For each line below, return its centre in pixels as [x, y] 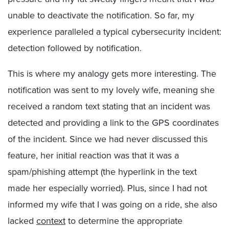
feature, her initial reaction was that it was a [93, 155]
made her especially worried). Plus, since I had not [107, 188]
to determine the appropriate [124, 221]
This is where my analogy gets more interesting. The [112, 74]
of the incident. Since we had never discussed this [108, 139]
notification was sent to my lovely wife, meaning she [111, 90]
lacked [22, 221]
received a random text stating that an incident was [109, 106]
